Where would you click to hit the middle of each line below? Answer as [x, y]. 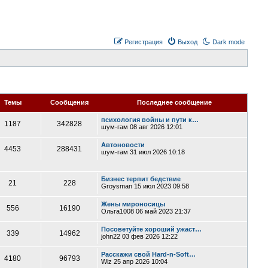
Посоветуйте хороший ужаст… [152, 229]
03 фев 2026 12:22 [149, 236]
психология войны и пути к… [150, 120]
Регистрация [144, 42]
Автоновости [123, 145]
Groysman [117, 186]
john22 [111, 236]
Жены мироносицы [133, 204]
